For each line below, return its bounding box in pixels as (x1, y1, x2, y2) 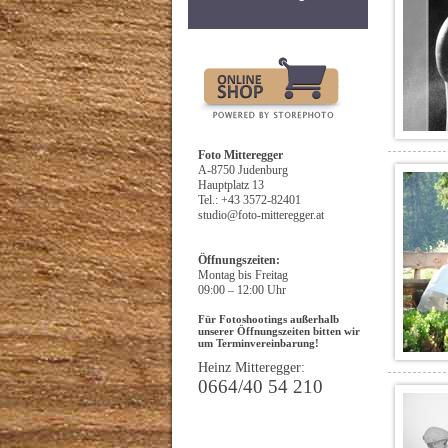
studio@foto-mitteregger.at (197, 208, 324, 222)
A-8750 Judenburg (197, 163, 288, 177)
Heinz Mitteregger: (197, 359, 305, 375)
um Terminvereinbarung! (197, 337, 319, 349)
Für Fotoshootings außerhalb (197, 313, 339, 325)
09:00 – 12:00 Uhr (197, 283, 286, 297)
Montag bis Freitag (197, 268, 288, 282)
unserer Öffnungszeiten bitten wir (197, 325, 360, 337)
